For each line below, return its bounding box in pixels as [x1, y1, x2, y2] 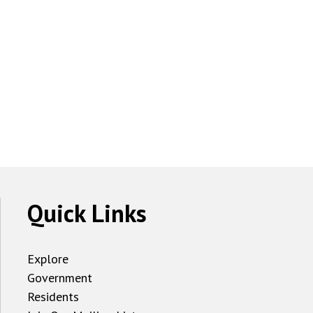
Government [27, 270, 93, 286]
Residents [27, 289, 80, 305]
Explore [27, 251, 69, 267]
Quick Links [27, 197, 147, 229]
